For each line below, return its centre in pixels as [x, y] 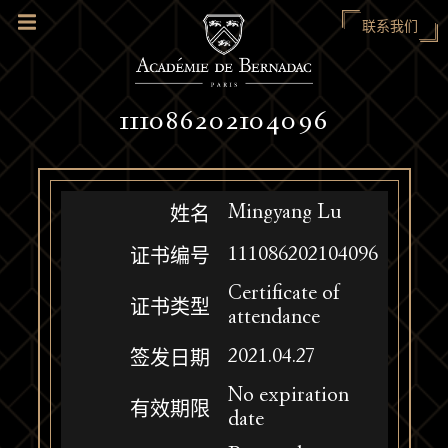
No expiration [288, 396]
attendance [273, 318]
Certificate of [283, 294]
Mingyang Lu [284, 213]
